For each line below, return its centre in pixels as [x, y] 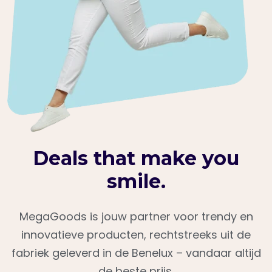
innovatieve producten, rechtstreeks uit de [136, 235]
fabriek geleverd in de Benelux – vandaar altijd [136, 253]
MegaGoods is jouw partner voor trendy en [136, 216]
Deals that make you [136, 158]
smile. [136, 181]
